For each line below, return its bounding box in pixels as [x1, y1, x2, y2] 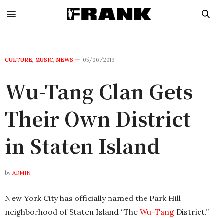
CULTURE [5, 56, 32, 63]
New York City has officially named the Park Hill [5, 193, 181, 203]
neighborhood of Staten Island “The [5, 207, 140, 217]
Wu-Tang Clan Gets [5, 77, 193, 105]
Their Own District [5, 104, 191, 132]
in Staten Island [5, 131, 160, 159]
